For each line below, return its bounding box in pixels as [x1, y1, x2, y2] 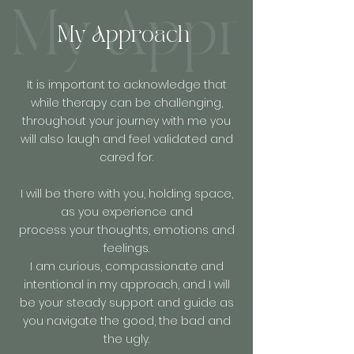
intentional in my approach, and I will [23, 277, 230, 292]
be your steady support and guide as [19, 295, 234, 311]
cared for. [100, 149, 153, 165]
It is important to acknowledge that [26, 77, 227, 92]
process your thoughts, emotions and [18, 222, 235, 238]
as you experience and [60, 204, 193, 220]
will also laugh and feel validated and [20, 131, 233, 147]
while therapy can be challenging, [30, 95, 223, 111]
